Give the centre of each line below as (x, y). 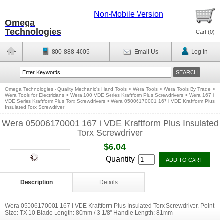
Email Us (146, 52)
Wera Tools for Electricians (35, 95)
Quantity (121, 159)
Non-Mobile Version (128, 14)
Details (109, 182)
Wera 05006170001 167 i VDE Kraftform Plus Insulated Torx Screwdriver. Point (110, 206)
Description (36, 182)
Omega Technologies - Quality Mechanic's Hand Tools (66, 89)
